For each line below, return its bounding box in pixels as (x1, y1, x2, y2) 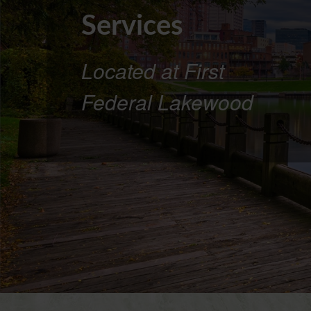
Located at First (81, 56, 225, 85)
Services (81, 12, 184, 40)
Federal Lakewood (81, 87, 254, 117)
